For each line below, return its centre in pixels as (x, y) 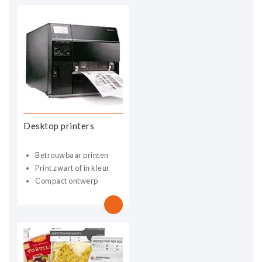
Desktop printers (59, 125)
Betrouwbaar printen (72, 155)
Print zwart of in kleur (73, 168)
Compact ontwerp (67, 180)
